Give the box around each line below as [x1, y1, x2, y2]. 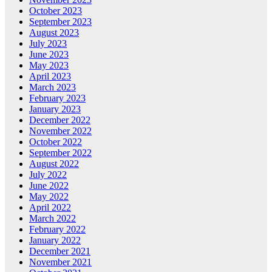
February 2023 [29, 93, 86, 104]
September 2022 [29, 148, 92, 158]
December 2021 [29, 246, 90, 257]
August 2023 [29, 27, 79, 38]
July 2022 [29, 169, 67, 180]
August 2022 [29, 158, 79, 169]
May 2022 [29, 191, 69, 202]
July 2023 [29, 38, 67, 49]
